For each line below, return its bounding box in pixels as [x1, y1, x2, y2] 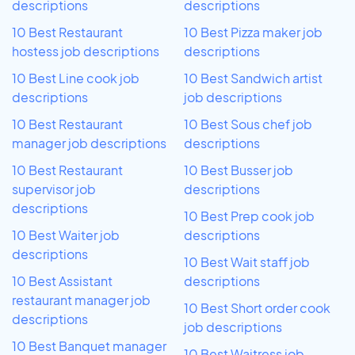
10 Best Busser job [184, 161, 293, 178]
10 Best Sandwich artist [184, 69, 323, 86]
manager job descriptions [12, 134, 166, 151]
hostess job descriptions [12, 42, 159, 59]
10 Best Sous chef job [184, 115, 312, 132]
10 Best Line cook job [12, 69, 139, 86]
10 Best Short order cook [184, 299, 330, 316]
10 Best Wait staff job [184, 253, 310, 270]
